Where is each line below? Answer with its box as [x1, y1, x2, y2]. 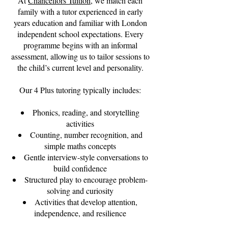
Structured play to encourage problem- [24, 174, 148, 185]
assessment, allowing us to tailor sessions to [11, 51, 150, 62]
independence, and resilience [34, 208, 126, 218]
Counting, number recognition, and [30, 129, 142, 140]
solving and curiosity [47, 185, 113, 196]
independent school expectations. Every [17, 28, 144, 39]
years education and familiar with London [13, 17, 147, 28]
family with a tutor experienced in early [17, 6, 143, 17]
